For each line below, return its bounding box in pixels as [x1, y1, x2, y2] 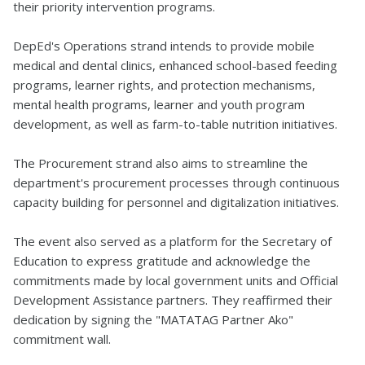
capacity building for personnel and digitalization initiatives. [13, 194, 339, 210]
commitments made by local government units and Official [13, 272, 338, 288]
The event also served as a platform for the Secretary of [13, 233, 332, 249]
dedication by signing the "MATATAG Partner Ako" [13, 311, 293, 328]
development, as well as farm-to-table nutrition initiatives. [13, 116, 337, 132]
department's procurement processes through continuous [13, 174, 340, 191]
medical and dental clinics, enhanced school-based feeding [13, 57, 337, 73]
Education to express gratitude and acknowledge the [13, 253, 310, 269]
